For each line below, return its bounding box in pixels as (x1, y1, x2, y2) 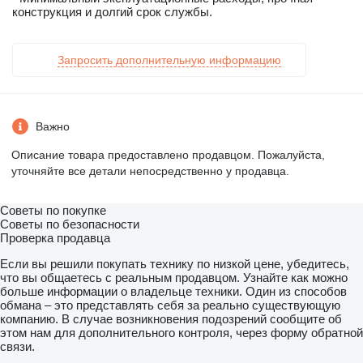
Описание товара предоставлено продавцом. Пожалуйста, (11, 148, 325, 162)
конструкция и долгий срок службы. (12, 5, 212, 19)
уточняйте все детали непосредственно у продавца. (11, 164, 289, 178)
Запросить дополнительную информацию (58, 53, 281, 67)
